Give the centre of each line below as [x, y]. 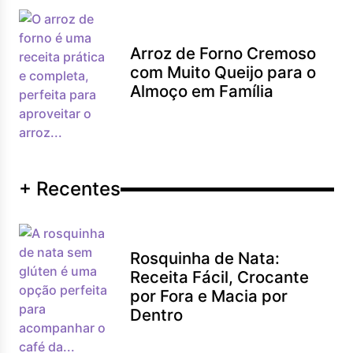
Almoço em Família [202, 91]
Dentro [157, 315]
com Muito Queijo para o [223, 72]
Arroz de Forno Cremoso [223, 53]
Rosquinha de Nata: [205, 258]
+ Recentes [70, 189]
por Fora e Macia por [209, 296]
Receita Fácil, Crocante [220, 277]
